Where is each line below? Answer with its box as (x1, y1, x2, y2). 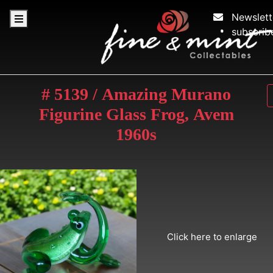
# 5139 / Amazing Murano (41, 84, 232, 104)
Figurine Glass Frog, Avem (38, 104, 234, 124)
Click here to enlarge (166, 230, 257, 243)
